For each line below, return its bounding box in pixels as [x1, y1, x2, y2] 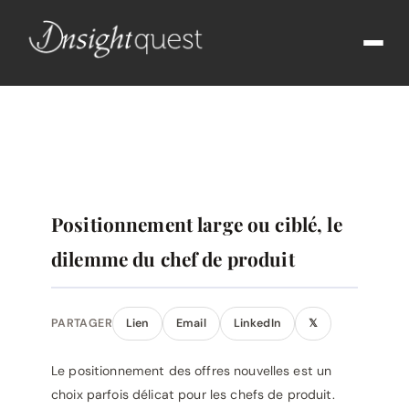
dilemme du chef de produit [51, 246, 295, 271]
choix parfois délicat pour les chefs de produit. [51, 386, 335, 403]
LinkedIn [233, 316, 281, 330]
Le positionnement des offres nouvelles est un [51, 362, 332, 379]
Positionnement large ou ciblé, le [51, 211, 342, 236]
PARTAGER [51, 316, 112, 330]
